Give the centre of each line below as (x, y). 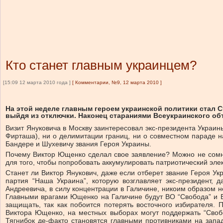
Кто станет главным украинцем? (101, 65)
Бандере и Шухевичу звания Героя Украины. (78, 144)
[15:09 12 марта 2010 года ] (37, 82)
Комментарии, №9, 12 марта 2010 (117, 82)
